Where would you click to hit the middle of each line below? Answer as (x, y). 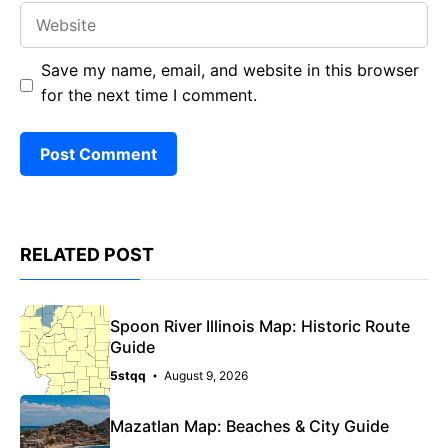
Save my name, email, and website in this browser (230, 69)
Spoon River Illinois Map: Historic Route (260, 325)
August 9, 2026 (206, 375)
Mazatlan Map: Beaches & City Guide (249, 426)
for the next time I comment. (149, 94)
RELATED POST (87, 254)
